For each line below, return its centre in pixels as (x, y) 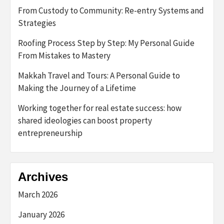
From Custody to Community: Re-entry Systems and (111, 10)
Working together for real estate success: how (100, 108)
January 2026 (41, 214)
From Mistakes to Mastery (64, 55)
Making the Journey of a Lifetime (77, 88)
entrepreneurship (50, 133)
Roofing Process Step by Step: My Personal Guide (106, 43)
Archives (43, 176)
